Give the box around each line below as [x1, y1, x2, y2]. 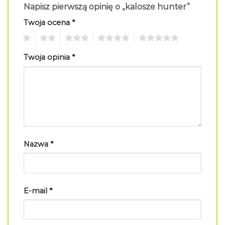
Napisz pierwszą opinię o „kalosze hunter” [24, 2, 192, 12]
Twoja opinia [24, 52, 72, 62]
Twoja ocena [24, 18, 72, 28]
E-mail [24, 186, 49, 195]
